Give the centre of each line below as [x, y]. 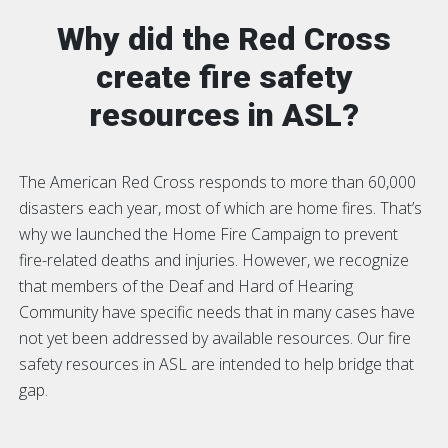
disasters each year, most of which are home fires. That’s [220, 207]
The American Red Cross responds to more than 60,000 [217, 181]
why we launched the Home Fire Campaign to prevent [208, 233]
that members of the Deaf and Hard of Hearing [186, 285]
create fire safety [224, 76]
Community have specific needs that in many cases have [217, 311]
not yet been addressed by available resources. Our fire [215, 337]
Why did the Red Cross [224, 38]
